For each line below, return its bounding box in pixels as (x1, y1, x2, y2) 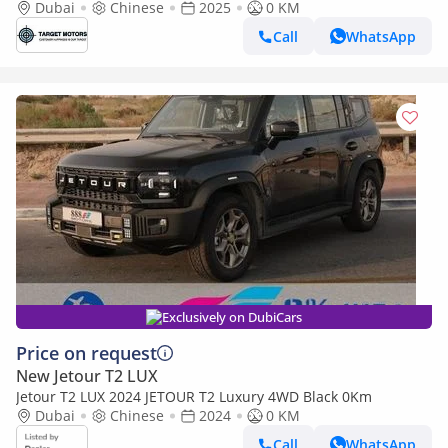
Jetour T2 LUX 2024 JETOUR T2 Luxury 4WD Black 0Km (303, 387, 372, 406)
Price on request (16, 341, 157, 365)
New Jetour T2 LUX (16, 365, 158, 387)
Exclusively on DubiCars (162, 308, 302, 326)
